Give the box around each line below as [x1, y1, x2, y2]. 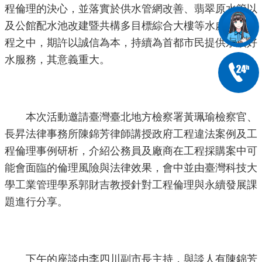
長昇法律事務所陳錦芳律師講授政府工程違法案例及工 [5, 128, 257, 140]
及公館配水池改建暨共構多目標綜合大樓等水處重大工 [5, 20, 257, 32]
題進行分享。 [5, 196, 68, 208]
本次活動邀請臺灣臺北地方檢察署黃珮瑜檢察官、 [5, 111, 257, 123]
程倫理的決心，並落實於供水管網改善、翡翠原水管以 [5, 3, 257, 15]
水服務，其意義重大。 [5, 54, 110, 66]
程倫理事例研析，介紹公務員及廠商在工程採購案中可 [5, 145, 257, 157]
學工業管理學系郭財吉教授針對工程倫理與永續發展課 [5, 179, 257, 191]
